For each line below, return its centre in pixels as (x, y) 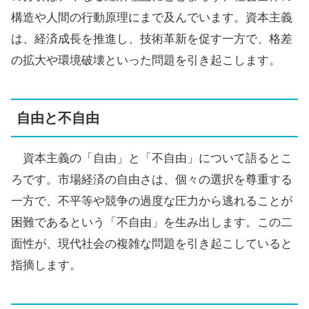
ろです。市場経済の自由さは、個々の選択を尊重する (152, 179)
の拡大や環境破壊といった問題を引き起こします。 (146, 61)
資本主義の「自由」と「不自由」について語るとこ (152, 158)
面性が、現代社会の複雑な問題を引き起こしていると (152, 243)
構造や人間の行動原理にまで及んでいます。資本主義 (152, 18)
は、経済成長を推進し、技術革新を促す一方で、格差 (152, 39)
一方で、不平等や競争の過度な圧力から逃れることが (152, 201)
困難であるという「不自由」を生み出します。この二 (152, 222)
